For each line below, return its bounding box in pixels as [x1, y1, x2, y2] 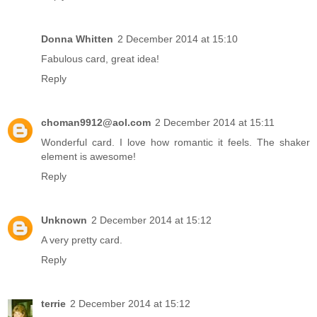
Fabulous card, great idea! [41, 53, 159, 65]
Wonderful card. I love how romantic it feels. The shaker [41, 137, 310, 149]
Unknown [41, 214, 87, 226]
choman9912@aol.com [41, 117, 151, 129]
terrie [41, 298, 66, 310]
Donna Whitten [41, 33, 113, 45]
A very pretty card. [41, 234, 122, 246]
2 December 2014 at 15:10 [117, 33, 238, 45]
